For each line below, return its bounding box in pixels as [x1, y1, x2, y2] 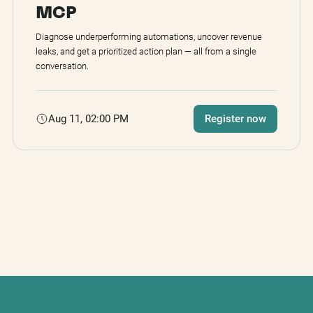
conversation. [35, 61, 89, 72]
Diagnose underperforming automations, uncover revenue [35, 31, 262, 43]
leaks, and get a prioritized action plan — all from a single [35, 46, 256, 57]
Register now [205, 112, 267, 126]
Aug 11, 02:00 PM [48, 112, 129, 125]
